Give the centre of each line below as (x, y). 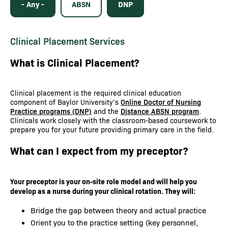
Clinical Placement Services (67, 41)
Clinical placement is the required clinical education (96, 93)
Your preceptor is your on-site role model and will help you (104, 181)
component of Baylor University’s (65, 102)
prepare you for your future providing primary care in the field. (112, 130)
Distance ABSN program (160, 111)
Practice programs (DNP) (51, 111)
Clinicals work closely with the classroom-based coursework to (113, 120)
